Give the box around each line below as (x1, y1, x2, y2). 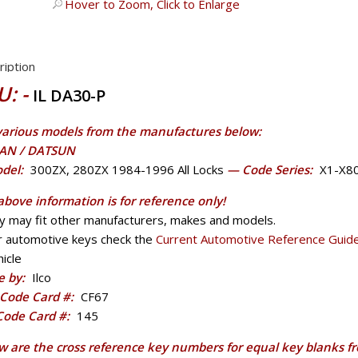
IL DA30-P (32, 85, 105, 106)
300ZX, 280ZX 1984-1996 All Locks (30, 161, 227, 177)
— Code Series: (226, 161, 316, 177)
